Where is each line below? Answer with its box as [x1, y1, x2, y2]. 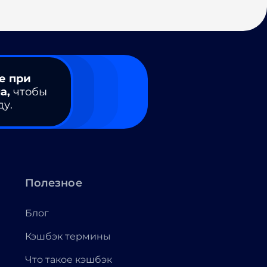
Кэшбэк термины [25, 231, 111, 242]
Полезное [25, 176, 82, 190]
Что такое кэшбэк [25, 254, 112, 265]
